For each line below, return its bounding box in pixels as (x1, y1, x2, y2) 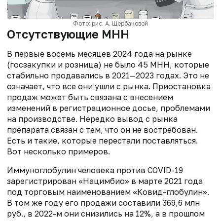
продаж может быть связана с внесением (7, 92, 173, 103)
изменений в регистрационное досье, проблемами (7, 103, 210, 113)
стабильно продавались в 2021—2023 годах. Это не (7, 71, 209, 81)
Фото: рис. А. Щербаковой (73, 20, 148, 28)
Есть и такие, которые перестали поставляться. (7, 136, 198, 146)
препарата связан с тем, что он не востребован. (7, 125, 198, 135)
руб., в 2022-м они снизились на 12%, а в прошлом (7, 209, 205, 219)
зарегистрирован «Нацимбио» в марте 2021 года (7, 176, 203, 186)
